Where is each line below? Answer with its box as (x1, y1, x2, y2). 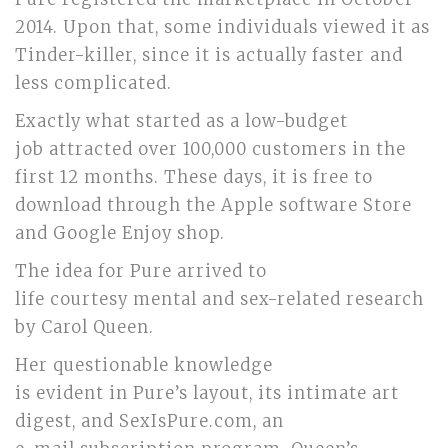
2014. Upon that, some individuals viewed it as (15, 17, 430, 38)
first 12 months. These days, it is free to (15, 167, 373, 188)
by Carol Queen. (15, 317, 154, 338)
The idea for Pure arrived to (15, 261, 267, 282)
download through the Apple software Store (15, 195, 412, 216)
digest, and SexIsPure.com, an (15, 411, 284, 432)
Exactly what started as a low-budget (15, 111, 348, 132)
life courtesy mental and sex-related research (15, 289, 424, 310)
